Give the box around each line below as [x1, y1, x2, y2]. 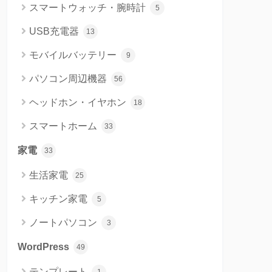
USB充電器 [29, 25, 81, 36]
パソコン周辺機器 [29, 73, 109, 84]
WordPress [18, 241, 72, 252]
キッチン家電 [29, 193, 90, 204]
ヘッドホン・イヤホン [29, 97, 129, 107]
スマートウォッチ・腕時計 [29, 2, 148, 13]
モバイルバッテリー [29, 49, 119, 60]
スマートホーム [29, 120, 100, 131]
